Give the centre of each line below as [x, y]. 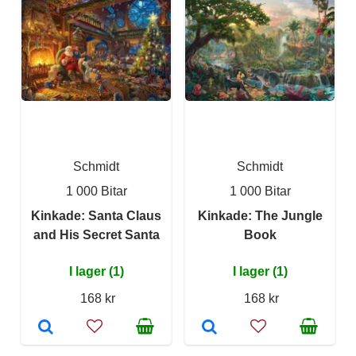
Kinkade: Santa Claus [96, 216]
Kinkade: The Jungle [260, 216]
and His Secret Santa [96, 235]
